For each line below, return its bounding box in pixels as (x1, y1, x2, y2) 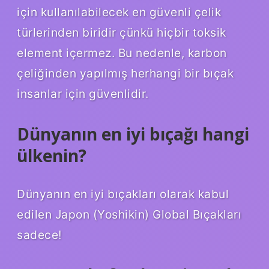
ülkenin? (17, 144, 86, 168)
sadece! (17, 227, 62, 242)
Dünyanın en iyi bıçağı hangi (17, 122, 249, 146)
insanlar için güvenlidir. (17, 86, 149, 101)
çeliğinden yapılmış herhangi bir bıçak (17, 66, 234, 81)
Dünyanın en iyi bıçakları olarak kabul (17, 186, 229, 201)
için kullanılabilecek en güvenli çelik (17, 5, 221, 20)
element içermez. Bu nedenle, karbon (17, 46, 227, 61)
